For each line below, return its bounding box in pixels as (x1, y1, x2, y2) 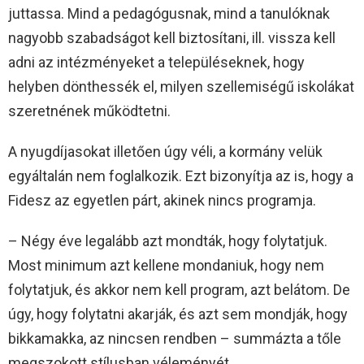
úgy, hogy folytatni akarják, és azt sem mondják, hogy (8, 305, 348, 323)
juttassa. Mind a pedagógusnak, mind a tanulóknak (8, 5, 330, 23)
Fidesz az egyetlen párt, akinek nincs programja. (8, 192, 316, 210)
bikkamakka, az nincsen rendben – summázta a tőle (8, 330, 341, 348)
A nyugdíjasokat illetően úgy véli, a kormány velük (8, 143, 323, 161)
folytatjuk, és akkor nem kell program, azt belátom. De (8, 281, 350, 299)
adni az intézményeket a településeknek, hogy (8, 54, 305, 71)
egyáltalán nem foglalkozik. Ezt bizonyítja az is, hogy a (8, 167, 353, 185)
